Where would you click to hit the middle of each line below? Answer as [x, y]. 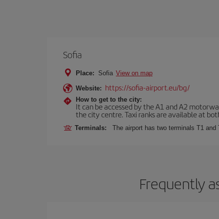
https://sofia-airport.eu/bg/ [147, 87]
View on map [134, 73]
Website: [89, 88]
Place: [85, 73]
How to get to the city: [109, 99]
